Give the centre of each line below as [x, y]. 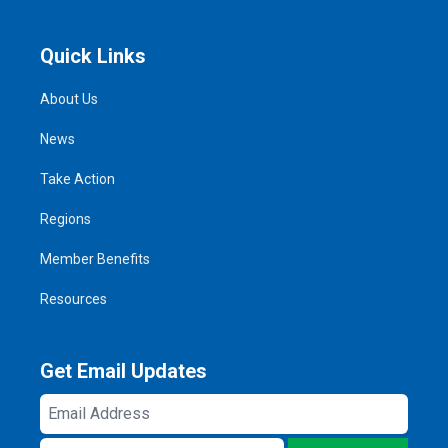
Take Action [77, 178]
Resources [73, 298]
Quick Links [93, 55]
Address [72, 429]
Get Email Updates [123, 370]
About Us [69, 98]
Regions [65, 218]
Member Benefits [95, 258]
